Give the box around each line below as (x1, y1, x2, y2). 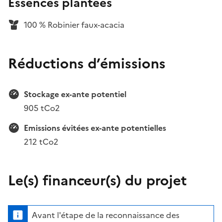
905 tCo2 (24, 102, 60, 114)
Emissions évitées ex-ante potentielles (24, 121, 166, 134)
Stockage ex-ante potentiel (24, 88, 126, 100)
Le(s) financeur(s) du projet (8, 169, 187, 191)
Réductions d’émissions (8, 53, 166, 74)
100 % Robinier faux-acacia (24, 18, 124, 31)
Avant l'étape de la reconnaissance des (32, 209, 179, 221)
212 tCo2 (24, 135, 58, 148)
